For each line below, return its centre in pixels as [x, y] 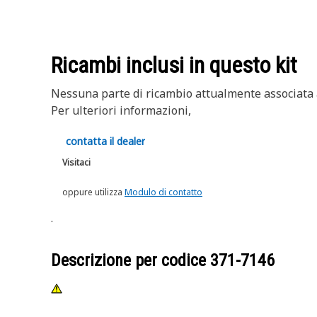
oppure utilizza [93, 192]
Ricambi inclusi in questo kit [174, 65]
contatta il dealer [105, 141]
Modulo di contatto [163, 192]
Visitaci [76, 162]
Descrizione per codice [131, 260]
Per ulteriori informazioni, [122, 110]
